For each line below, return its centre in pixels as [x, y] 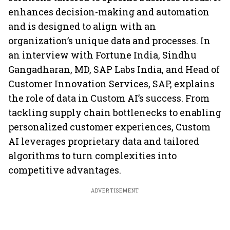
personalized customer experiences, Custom [109, 127]
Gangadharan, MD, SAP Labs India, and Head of [114, 69]
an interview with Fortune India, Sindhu [102, 55]
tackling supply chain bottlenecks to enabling [115, 112]
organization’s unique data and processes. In [109, 41]
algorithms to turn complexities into [92, 156]
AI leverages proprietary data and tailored [104, 141]
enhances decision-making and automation [109, 12]
